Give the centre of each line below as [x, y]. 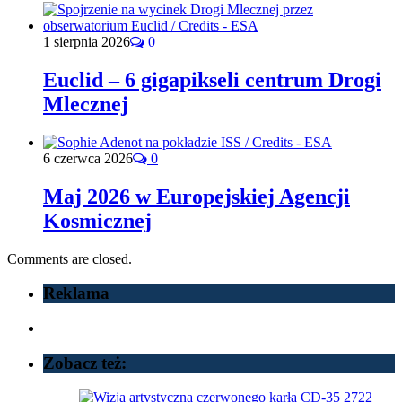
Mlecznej [86, 104]
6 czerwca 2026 [88, 158]
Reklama [76, 293]
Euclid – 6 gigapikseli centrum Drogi [212, 79]
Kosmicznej [97, 220]
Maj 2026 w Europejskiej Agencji [197, 196]
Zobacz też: [85, 363]
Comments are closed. [70, 258]
